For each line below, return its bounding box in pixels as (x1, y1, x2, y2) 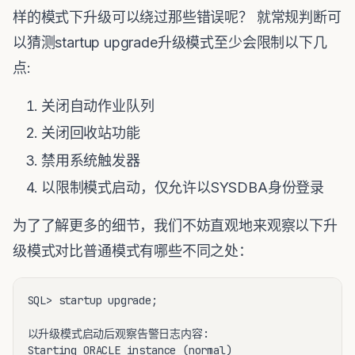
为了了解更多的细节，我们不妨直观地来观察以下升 (13, 216, 338, 234)
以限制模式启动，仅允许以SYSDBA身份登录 (41, 178, 325, 196)
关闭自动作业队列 (41, 97, 155, 114)
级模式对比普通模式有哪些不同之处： (13, 242, 253, 259)
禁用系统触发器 (41, 151, 140, 169)
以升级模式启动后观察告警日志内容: (27, 326, 209, 341)
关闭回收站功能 (41, 124, 140, 142)
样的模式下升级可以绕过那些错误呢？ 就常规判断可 (13, 9, 342, 25)
